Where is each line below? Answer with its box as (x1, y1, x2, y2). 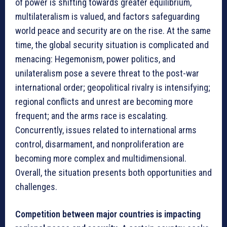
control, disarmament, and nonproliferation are (15, 138, 184, 149)
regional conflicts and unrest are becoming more (15, 96, 193, 107)
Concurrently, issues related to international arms (15, 124, 197, 135)
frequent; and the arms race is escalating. (15, 110, 168, 121)
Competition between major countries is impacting (15, 208, 201, 219)
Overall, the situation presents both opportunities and (15, 167, 212, 178)
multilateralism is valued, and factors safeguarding (15, 11, 200, 22)
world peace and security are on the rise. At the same (15, 25, 211, 36)
